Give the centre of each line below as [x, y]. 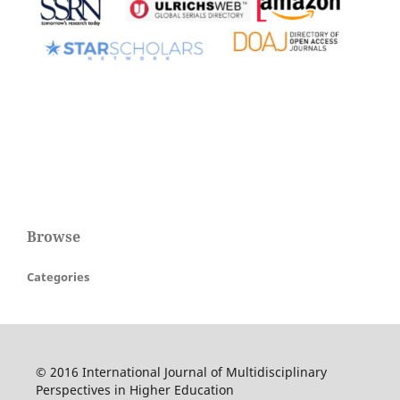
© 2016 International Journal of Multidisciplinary [181, 372]
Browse [54, 236]
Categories [58, 276]
